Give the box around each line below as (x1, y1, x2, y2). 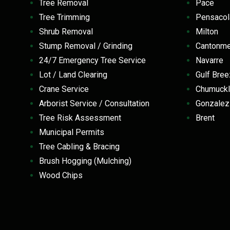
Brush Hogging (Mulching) (39, 156, 131, 166)
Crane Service (39, 84, 89, 94)
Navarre (196, 55, 223, 65)
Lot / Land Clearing (39, 69, 107, 80)
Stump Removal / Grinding (39, 41, 132, 51)
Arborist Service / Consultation (39, 98, 149, 108)
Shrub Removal (39, 26, 93, 36)
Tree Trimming (39, 12, 90, 22)
